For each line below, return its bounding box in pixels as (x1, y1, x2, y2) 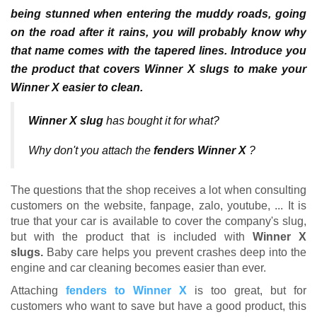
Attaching (11, 284, 66, 296)
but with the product (11, 231, 131, 243)
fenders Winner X (154, 144, 246, 156)
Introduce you (230, 45, 306, 57)
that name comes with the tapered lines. (11, 45, 231, 57)
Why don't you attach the (28, 144, 154, 156)
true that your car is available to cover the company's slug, (11, 215, 306, 227)
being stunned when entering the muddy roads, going (11, 8, 306, 20)
